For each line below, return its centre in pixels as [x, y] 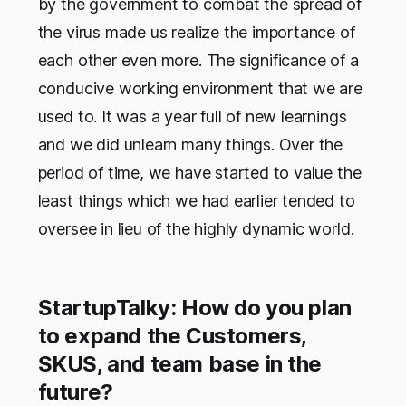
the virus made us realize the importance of [196, 32]
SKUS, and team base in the [180, 363]
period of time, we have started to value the [199, 172]
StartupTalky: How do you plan [194, 307]
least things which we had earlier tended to [196, 200]
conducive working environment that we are [200, 88]
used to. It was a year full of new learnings [192, 116]
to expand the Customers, [172, 335]
